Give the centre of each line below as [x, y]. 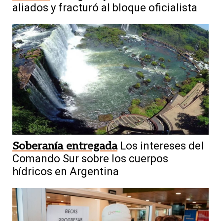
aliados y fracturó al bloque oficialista [105, 8]
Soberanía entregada [65, 146]
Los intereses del [162, 146]
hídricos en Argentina [66, 171]
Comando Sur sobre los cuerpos [90, 158]
